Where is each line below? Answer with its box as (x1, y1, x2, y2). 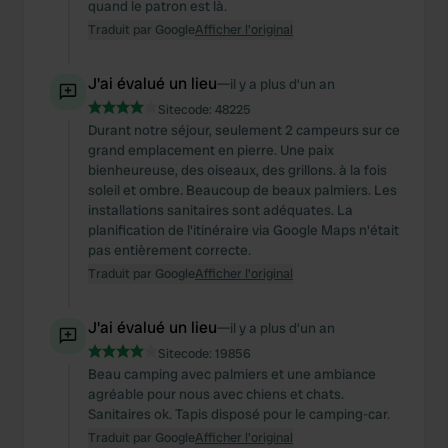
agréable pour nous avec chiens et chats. (88, 385, 344, 403)
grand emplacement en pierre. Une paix (88, 141, 334, 159)
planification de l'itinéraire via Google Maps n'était (88, 221, 399, 239)
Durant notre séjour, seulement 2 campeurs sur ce (88, 121, 400, 139)
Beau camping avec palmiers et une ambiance (88, 365, 376, 383)
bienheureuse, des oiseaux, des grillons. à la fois (88, 161, 387, 179)
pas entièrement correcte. (88, 241, 251, 259)
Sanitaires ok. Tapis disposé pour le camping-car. (88, 405, 390, 423)
